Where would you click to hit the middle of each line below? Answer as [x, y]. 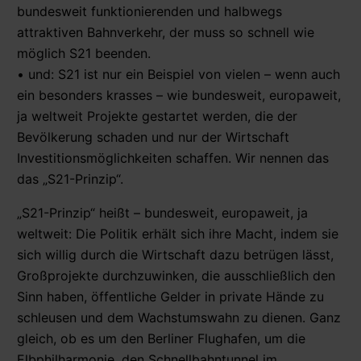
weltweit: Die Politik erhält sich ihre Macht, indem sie [178, 233]
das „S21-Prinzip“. [70, 178]
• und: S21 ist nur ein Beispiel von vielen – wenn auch [178, 74]
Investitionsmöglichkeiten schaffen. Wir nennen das [173, 158]
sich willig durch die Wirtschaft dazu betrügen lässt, [175, 254]
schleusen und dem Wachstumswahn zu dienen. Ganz [179, 317]
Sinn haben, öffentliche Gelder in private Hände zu [170, 296]
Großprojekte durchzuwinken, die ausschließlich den [176, 275]
